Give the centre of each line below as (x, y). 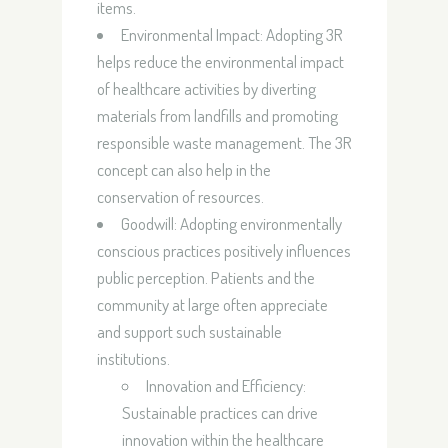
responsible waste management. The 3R (224, 142)
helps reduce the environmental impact (220, 61)
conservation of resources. (180, 196)
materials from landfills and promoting (217, 115)
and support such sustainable (189, 331)
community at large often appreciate (212, 304)
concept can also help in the (183, 169)
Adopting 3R (302, 34)
